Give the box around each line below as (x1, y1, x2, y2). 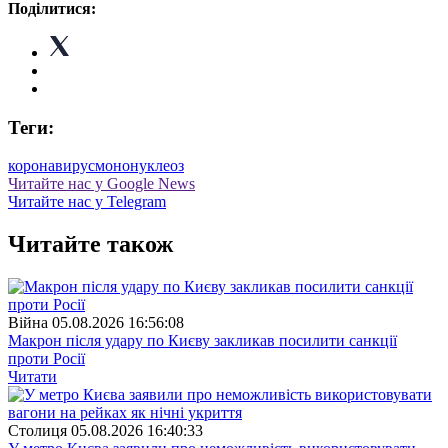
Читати (8, 368, 57, 386)
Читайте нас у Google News (8, 175, 195, 193)
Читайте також (8, 231, 173, 258)
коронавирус (8, 157, 95, 175)
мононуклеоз (95, 157, 184, 175)
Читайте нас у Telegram (8, 193, 166, 211)
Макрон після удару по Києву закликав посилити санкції (8, 332, 397, 350)
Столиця (8, 422, 67, 440)
